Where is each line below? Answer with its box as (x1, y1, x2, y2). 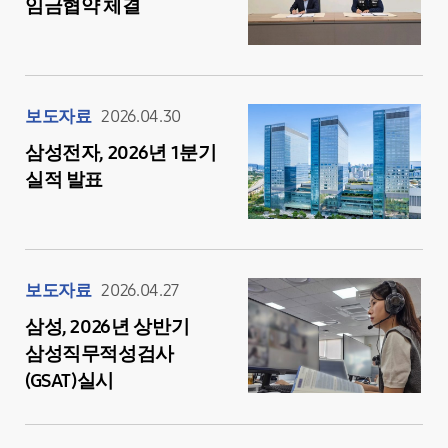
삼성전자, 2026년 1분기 (24, 141, 217, 164)
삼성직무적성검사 (24, 342, 175, 365)
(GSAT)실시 (24, 369, 115, 392)
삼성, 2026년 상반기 (24, 315, 190, 338)
